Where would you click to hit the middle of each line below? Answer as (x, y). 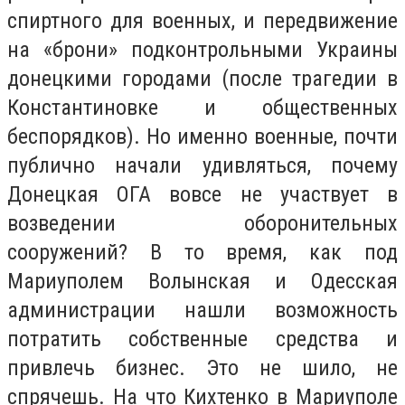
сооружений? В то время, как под (202, 253)
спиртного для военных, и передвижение (202, 21)
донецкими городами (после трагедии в (202, 79)
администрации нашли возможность (202, 311)
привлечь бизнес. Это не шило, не (202, 368)
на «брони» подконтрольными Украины (202, 50)
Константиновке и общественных (202, 108)
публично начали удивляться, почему (202, 166)
